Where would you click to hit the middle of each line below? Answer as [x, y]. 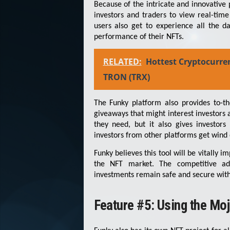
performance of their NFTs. [139, 37]
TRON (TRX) [126, 77]
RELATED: [122, 62]
